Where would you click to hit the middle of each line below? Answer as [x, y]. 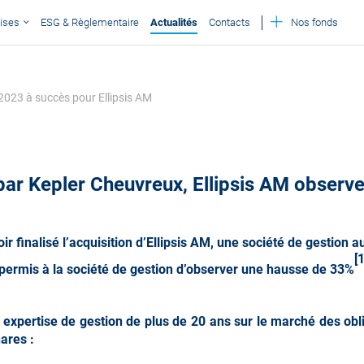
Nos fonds [314, 22]
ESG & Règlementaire [90, 22]
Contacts [230, 22]
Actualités [174, 22]
